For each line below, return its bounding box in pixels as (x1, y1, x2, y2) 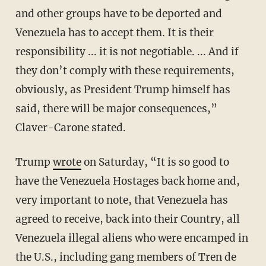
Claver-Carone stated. (15, 121, 126, 134)
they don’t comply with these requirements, (15, 64, 235, 77)
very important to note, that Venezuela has (15, 193, 228, 207)
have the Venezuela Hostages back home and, (15, 174, 240, 188)
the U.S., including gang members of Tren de (15, 250, 236, 264)
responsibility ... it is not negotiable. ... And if (15, 45, 239, 58)
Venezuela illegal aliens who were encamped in (15, 231, 248, 245)
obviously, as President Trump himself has (15, 83, 230, 96)
